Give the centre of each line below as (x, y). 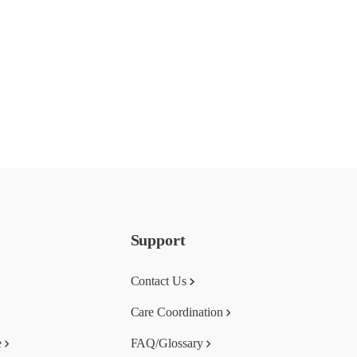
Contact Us (159, 281)
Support (158, 240)
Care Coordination (177, 312)
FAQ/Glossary (167, 343)
